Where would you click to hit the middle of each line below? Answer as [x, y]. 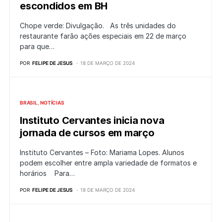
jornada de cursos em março [87, 133]
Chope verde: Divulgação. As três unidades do [98, 26]
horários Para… [47, 173]
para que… [37, 47]
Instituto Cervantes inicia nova [92, 121]
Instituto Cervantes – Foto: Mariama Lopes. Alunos [102, 153]
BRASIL [29, 103]
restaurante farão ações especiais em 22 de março [103, 36]
